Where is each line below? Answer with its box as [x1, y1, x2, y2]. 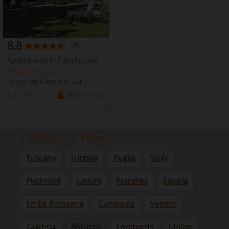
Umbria [71, 152, 98, 163]
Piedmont [26, 175, 61, 186]
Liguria [163, 175, 188, 186]
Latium [76, 175, 102, 186]
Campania [99, 198, 135, 209]
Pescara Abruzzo [7, 67, 57, 76]
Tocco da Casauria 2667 [7, 76, 88, 86]
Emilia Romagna [26, 198, 84, 209]
